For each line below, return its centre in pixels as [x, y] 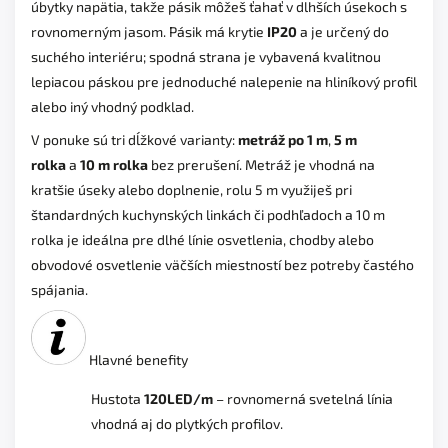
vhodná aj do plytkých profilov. [187, 423]
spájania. [59, 289]
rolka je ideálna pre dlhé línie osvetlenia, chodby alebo [202, 239]
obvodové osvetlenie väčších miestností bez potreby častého [222, 264]
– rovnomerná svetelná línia [303, 398]
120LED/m [178, 398]
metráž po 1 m [283, 139]
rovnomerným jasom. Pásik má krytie [147, 31]
